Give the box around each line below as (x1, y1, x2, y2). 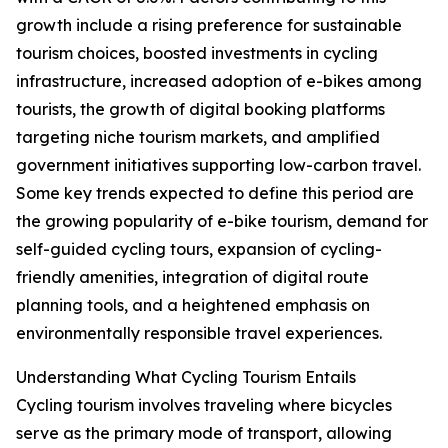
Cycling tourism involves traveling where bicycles (16, 395, 392, 416)
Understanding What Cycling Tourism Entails (16, 367, 356, 388)
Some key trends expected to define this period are (16, 183, 414, 204)
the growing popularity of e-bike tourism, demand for (16, 211, 428, 232)
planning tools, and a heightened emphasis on (16, 295, 370, 316)
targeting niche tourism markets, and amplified (16, 127, 380, 148)
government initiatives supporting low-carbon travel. (16, 155, 421, 176)
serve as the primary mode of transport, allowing (16, 423, 392, 444)
